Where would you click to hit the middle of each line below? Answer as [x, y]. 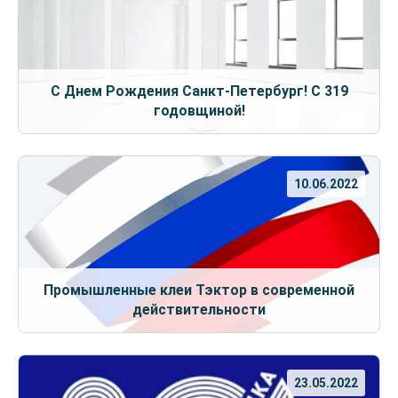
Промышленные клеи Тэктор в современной [199, 290]
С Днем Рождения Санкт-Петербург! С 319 [199, 91]
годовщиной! [199, 110]
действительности [199, 309]
